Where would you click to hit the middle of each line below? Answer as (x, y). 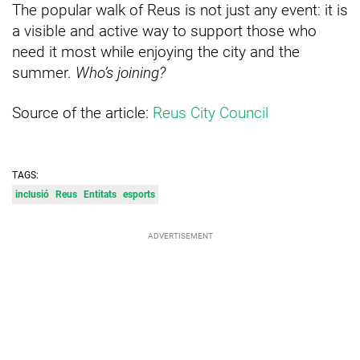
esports (139, 195)
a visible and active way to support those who (164, 31)
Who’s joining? (121, 73)
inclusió (32, 195)
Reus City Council (211, 113)
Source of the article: (82, 113)
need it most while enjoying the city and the (156, 52)
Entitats (100, 195)
